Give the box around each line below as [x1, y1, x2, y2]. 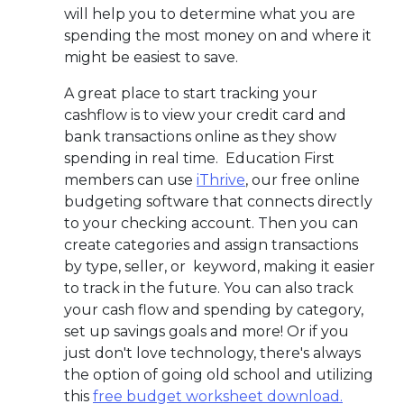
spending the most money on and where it [64, 26, 372, 44]
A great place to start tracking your [64, 84, 317, 102]
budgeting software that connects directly [64, 192, 372, 210]
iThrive [197, 170, 245, 188]
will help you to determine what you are [64, 5, 355, 23]
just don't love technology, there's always [64, 344, 361, 362]
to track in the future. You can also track [64, 279, 353, 297]
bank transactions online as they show [64, 127, 336, 145]
